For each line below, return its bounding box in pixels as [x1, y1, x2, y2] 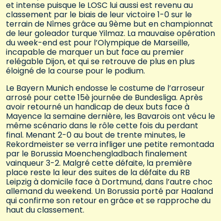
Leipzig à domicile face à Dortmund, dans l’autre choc [6, 176, 213, 187]
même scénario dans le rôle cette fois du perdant [6, 119, 198, 131]
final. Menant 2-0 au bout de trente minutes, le [6, 129, 185, 141]
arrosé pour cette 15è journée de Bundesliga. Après [6, 91, 203, 103]
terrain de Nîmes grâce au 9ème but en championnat [6, 18, 213, 30]
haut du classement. [6, 204, 84, 216]
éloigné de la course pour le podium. [6, 65, 145, 76]
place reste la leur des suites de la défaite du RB [6, 166, 190, 178]
